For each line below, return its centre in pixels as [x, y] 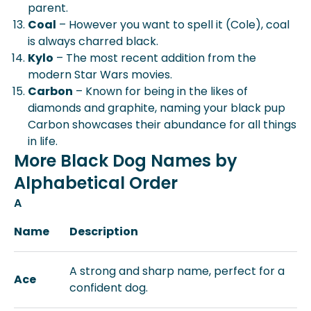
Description [104, 232]
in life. [43, 141]
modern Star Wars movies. [100, 75]
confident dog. [109, 288]
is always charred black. [93, 41]
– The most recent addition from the [155, 58]
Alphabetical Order [96, 183]
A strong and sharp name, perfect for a [177, 271]
